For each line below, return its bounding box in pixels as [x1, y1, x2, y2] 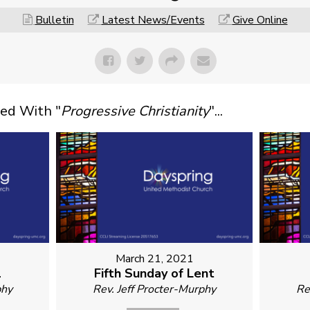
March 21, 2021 [115, 250, 194, 266]
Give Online [232, 12, 288, 28]
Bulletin [35, 12, 74, 28]
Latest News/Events [101, 12, 205, 28]
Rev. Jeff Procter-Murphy [93, 281, 216, 297]
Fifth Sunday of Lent [94, 264, 215, 282]
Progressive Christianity [61, 102, 209, 121]
